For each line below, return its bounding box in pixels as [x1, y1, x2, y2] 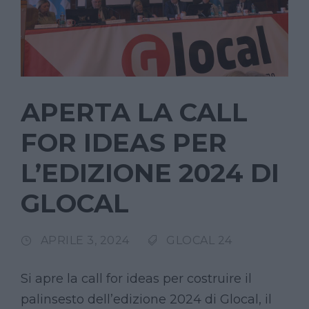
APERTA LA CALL [21, 97, 248, 128]
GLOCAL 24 [166, 234, 232, 248]
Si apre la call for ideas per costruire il [21, 271, 252, 287]
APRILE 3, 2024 [40, 234, 130, 248]
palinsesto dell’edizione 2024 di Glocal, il [21, 292, 272, 308]
